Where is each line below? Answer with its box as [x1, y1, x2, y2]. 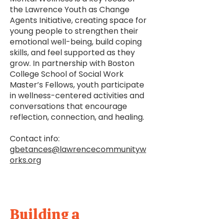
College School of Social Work [10, 68, 124, 80]
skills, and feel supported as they [10, 47, 135, 58]
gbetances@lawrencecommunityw [10, 144, 146, 155]
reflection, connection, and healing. [10, 111, 144, 123]
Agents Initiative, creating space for [10, 15, 147, 26]
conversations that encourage [10, 101, 127, 112]
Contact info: [10, 133, 60, 144]
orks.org [10, 154, 41, 166]
